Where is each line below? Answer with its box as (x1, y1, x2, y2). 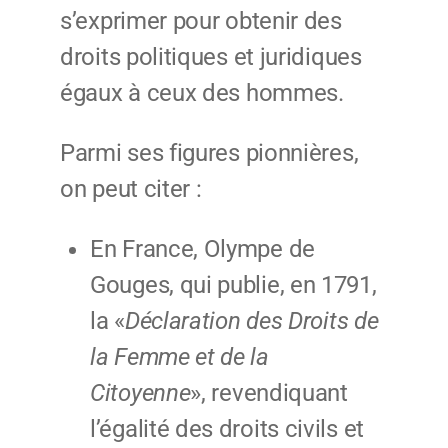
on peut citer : (60, 175, 202, 204)
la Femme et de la (90, 343, 269, 372)
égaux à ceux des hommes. (60, 79, 350, 108)
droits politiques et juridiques (60, 43, 362, 72)
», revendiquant (190, 379, 348, 408)
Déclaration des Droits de (124, 307, 379, 336)
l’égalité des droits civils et (90, 415, 364, 444)
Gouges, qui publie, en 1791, (90, 271, 377, 300)
